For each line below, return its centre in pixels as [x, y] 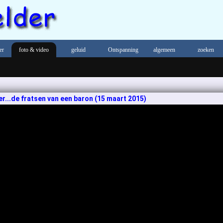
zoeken [206, 50]
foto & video [34, 50]
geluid [78, 50]
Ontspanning [123, 50]
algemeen [164, 50]
